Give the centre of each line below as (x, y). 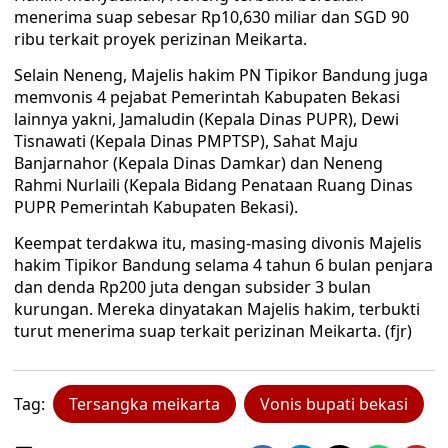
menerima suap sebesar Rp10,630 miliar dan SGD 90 (211, 17)
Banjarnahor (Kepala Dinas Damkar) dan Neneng (198, 163)
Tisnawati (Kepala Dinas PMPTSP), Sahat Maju (186, 141)
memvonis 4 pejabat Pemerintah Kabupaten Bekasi (207, 97)
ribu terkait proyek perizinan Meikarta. (160, 39)
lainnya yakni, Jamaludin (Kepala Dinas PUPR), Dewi (206, 119)
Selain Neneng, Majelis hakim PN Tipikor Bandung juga (221, 75)
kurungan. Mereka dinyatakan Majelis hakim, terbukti (217, 309)
